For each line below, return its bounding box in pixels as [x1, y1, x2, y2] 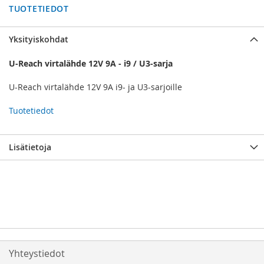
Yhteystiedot [9, 247, 65, 260]
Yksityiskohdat [9, 34, 68, 45]
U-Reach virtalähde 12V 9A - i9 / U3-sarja [9, 58, 173, 70]
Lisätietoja [9, 141, 51, 153]
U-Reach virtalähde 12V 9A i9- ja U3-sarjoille [9, 81, 182, 93]
